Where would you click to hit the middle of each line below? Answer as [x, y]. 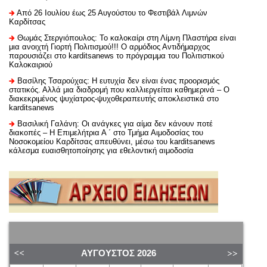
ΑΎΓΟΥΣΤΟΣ [108, 253]
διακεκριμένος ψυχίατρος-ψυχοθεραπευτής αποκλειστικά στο [114, 98]
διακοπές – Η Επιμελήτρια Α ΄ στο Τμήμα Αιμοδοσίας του [106, 132]
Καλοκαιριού [31, 64]
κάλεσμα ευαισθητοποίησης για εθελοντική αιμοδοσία [101, 150]
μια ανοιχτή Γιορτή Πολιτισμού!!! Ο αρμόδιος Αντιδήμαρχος [109, 46]
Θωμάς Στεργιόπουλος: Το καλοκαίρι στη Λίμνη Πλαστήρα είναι [127, 38]
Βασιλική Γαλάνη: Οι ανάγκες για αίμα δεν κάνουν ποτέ [115, 123]
